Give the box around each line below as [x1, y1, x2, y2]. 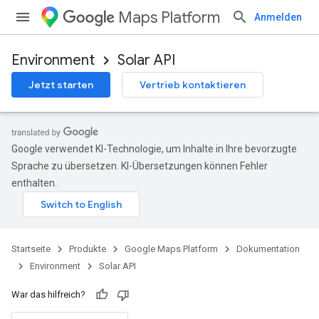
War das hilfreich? [11, 289, 85, 300]
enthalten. [11, 177, 57, 189]
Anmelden [254, 11, 302, 23]
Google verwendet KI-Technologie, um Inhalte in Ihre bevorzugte [11, 143, 297, 155]
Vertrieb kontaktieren [140, 78, 246, 91]
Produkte [69, 244, 106, 254]
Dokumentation [236, 244, 300, 254]
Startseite [11, 244, 51, 254]
